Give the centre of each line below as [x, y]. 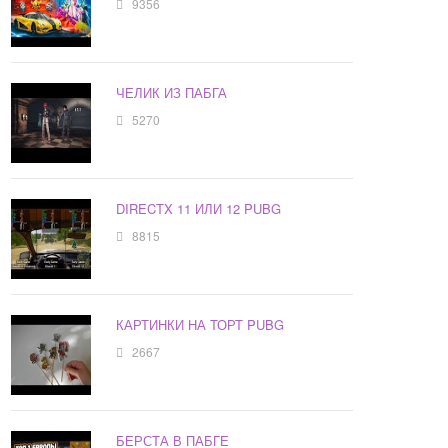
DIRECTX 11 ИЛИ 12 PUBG [199, 209]
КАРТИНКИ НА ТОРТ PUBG [200, 325]
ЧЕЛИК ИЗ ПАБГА [172, 93]
